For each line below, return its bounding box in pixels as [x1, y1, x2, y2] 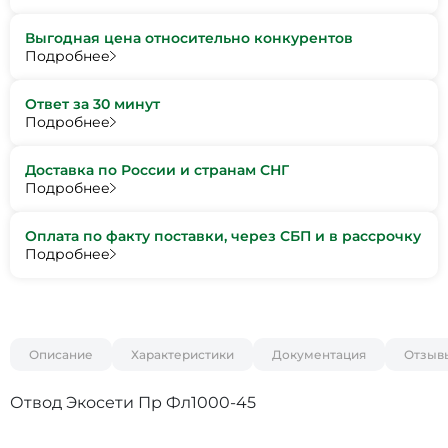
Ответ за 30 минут [25, 95, 160, 114]
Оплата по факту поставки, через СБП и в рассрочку [25, 227, 421, 246]
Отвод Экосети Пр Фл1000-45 [10, 393, 256, 413]
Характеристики [131, 347, 234, 363]
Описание [29, 347, 93, 363]
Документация [272, 347, 366, 363]
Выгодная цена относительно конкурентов [25, 29, 353, 48]
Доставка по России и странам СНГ [25, 161, 289, 180]
